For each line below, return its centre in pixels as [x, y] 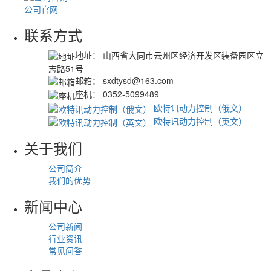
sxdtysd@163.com [137, 80]
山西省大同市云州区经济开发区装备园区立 [182, 55]
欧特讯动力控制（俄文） [199, 107]
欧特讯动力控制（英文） [199, 121]
